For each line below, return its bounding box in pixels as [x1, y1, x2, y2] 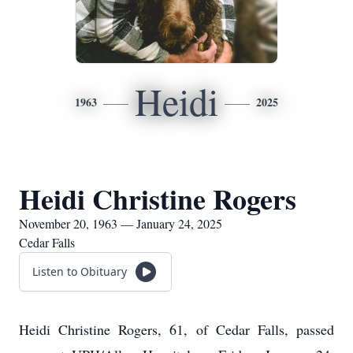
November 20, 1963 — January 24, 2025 [19, 215, 222, 232]
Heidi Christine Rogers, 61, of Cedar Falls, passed [19, 320, 334, 339]
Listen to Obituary [32, 264, 127, 279]
